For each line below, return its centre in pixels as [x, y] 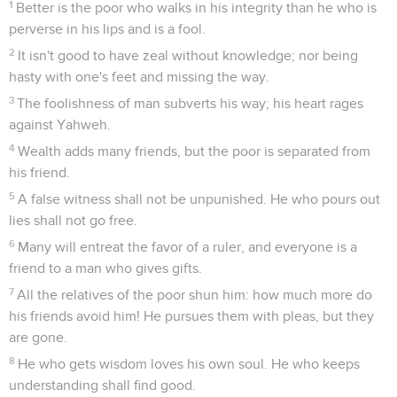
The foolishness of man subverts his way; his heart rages [191, 103]
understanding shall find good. [102, 385]
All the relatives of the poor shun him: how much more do [195, 295]
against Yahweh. [60, 125]
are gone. [38, 337]
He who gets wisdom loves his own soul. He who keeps [189, 364]
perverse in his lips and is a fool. [107, 29]
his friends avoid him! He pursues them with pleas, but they [191, 316]
